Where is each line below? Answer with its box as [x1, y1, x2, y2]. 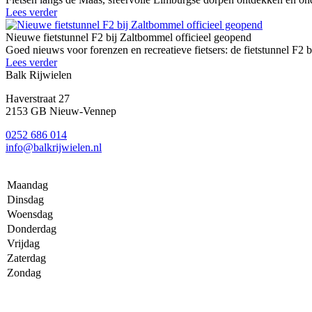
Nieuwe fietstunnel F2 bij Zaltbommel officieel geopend [6, 31, 251, 44]
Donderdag [7, 223, 56, 235]
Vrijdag [7, 237, 40, 250]
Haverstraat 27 [6, 93, 70, 105]
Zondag [7, 267, 41, 279]
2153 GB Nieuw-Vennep [6, 105, 116, 118]
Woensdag [7, 208, 53, 221]
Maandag [7, 179, 48, 192]
